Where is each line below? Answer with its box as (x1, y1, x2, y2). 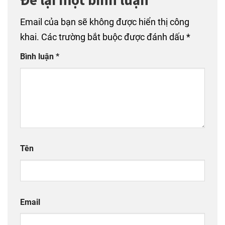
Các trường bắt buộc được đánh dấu (41, 32, 186, 43)
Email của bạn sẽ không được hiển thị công (20, 17, 189, 28)
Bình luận (20, 52, 56, 62)
